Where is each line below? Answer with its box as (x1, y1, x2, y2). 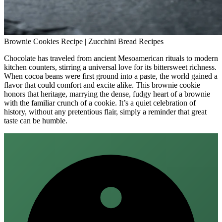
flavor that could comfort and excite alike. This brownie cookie (4, 80, 200, 89)
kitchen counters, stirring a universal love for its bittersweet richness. (4, 62, 217, 71)
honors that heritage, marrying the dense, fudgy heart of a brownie (4, 89, 210, 98)
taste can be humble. (4, 116, 67, 125)
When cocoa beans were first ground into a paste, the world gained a (4, 71, 218, 80)
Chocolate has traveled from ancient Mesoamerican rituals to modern (4, 54, 218, 62)
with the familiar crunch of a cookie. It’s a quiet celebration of (4, 98, 196, 107)
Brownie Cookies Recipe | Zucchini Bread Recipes (4, 37, 164, 46)
